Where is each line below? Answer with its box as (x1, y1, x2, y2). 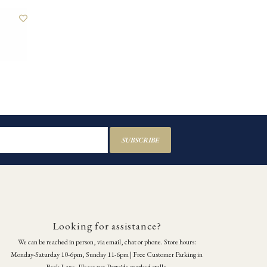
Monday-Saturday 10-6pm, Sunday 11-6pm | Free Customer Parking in (11, 250, 203, 260)
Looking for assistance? (52, 219, 162, 232)
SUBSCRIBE (121, 135, 159, 145)
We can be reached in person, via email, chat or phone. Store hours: (17, 237, 196, 247)
